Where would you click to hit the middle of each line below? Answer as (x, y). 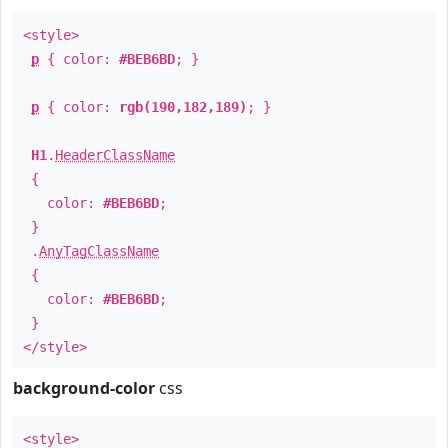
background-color (84, 388)
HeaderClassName (115, 155)
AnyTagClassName (99, 251)
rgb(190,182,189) (183, 107)
